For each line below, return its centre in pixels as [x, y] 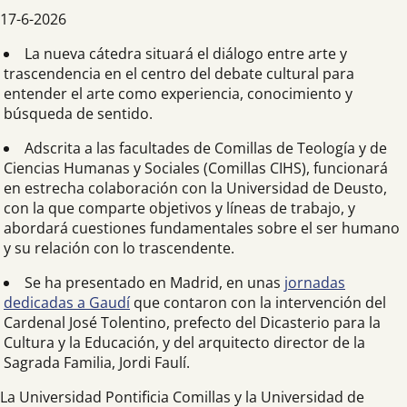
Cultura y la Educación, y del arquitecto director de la [184, 342]
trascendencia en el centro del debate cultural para [179, 74]
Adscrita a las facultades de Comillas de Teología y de [206, 148]
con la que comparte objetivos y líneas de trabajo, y [179, 208]
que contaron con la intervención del [258, 303]
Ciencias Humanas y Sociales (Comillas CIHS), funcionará [196, 168]
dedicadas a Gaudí [67, 303]
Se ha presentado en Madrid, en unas [154, 283]
